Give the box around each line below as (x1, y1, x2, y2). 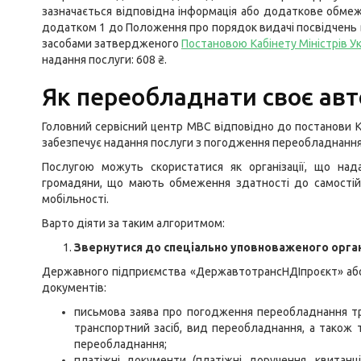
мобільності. (42, 193, 109, 205)
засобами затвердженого (42, 37, 182, 50)
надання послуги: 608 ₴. (42, 53, 167, 66)
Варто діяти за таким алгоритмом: (42, 217, 225, 230)
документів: (42, 281, 106, 294)
